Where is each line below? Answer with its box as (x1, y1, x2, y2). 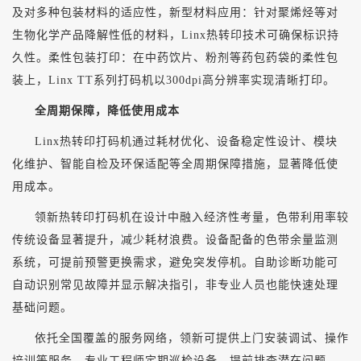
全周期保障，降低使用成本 (35, 104, 180, 117)
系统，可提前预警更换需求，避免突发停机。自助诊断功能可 (12, 255, 338, 268)
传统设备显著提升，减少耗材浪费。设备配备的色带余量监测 (12, 233, 338, 246)
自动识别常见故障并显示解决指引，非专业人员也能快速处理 (12, 278, 338, 291)
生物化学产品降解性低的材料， (12, 28, 181, 41)
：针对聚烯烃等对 (242, 6, 338, 19)
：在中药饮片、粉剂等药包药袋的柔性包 (121, 51, 338, 64)
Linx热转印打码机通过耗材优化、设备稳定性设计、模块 (35, 135, 338, 147)
